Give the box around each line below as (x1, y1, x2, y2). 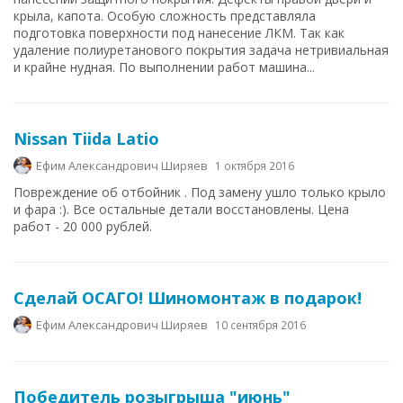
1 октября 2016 (215, 158, 294, 173)
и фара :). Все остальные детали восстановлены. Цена (13, 201, 349, 218)
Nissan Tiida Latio (13, 128, 159, 149)
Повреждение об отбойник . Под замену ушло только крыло (13, 184, 386, 201)
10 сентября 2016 (215, 318, 306, 332)
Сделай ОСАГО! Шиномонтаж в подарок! (13, 287, 362, 309)
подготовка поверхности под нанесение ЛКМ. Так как (13, 24, 345, 41)
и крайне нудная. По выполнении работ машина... (13, 58, 315, 76)
